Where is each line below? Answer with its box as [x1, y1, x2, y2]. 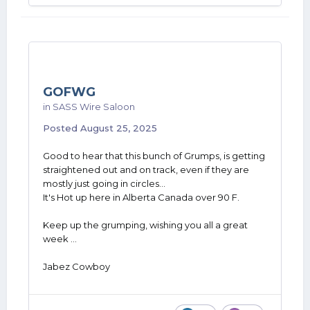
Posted [43, 122, 80, 134]
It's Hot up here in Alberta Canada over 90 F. [43, 192, 239, 203]
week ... [43, 233, 77, 244]
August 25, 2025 [80, 122, 157, 134]
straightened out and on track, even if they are [43, 164, 249, 175]
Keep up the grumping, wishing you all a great [43, 219, 248, 230]
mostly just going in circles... [43, 178, 167, 189]
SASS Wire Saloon [53, 101, 135, 112]
